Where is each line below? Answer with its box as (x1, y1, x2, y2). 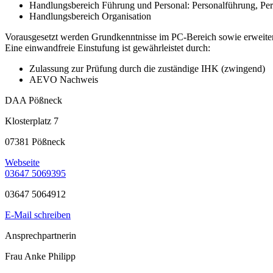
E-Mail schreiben (5, 210, 71, 221)
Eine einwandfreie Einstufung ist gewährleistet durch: (5, 43, 210, 54)
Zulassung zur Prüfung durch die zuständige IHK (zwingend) (29, 63, 265, 74)
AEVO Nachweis (29, 74, 98, 85)
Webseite (5, 157, 40, 168)
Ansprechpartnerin (5, 230, 76, 241)
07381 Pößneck (5, 136, 65, 147)
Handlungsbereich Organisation (29, 11, 151, 22)
